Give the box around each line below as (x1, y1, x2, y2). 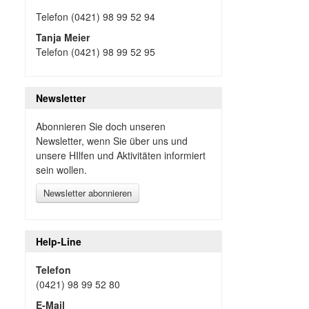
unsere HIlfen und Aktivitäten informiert (35, 148, 206, 162)
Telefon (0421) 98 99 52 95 (35, 44, 155, 59)
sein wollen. (35, 162, 87, 177)
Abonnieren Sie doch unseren (35, 119, 166, 133)
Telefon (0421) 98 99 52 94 (35, 9, 155, 23)
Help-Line (35, 234, 81, 248)
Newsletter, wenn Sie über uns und (35, 133, 188, 148)
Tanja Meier (35, 30, 90, 44)
